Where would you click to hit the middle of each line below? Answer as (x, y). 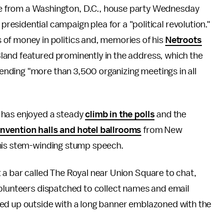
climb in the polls (120, 114)
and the (171, 114)
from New (162, 130)
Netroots (183, 40)
